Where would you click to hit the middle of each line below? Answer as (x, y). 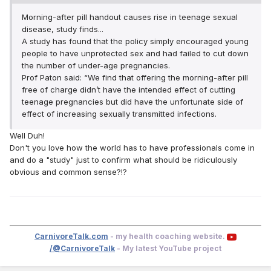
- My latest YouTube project (168, 249)
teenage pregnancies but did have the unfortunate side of (132, 102)
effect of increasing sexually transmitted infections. (119, 114)
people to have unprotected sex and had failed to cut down (135, 54)
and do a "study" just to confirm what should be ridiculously (123, 160)
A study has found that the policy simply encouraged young (135, 41)
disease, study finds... (63, 29)
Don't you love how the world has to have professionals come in (132, 148)
